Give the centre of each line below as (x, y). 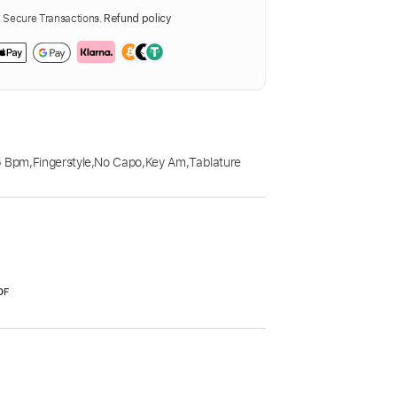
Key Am (165, 162)
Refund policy (138, 19)
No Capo (118, 162)
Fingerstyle (62, 162)
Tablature (215, 162)
